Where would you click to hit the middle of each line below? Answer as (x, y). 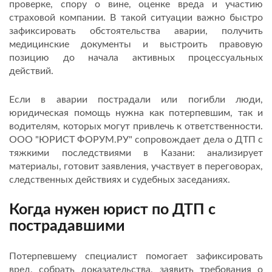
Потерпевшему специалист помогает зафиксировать (136, 256)
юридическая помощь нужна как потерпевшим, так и (136, 113)
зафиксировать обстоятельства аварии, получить (136, 31)
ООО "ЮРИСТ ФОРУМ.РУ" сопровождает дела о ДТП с (136, 140)
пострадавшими (67, 226)
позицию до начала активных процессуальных (136, 58)
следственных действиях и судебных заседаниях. (120, 180)
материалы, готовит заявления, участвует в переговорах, (136, 166)
